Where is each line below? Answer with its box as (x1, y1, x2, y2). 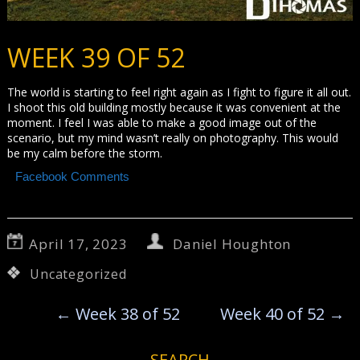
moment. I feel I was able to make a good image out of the (7, 115, 317, 131)
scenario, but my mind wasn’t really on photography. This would (7, 130, 339, 146)
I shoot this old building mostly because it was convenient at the (7, 100, 342, 116)
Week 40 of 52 (219, 303, 329, 325)
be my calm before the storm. (7, 145, 163, 162)
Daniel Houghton (173, 235, 292, 254)
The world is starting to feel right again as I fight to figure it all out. (7, 84, 352, 100)
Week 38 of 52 (72, 303, 180, 325)
